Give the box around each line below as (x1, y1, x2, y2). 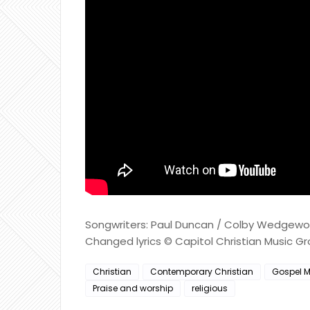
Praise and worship (93, 282, 173, 294)
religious (192, 282, 228, 294)
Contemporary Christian (150, 266, 253, 277)
